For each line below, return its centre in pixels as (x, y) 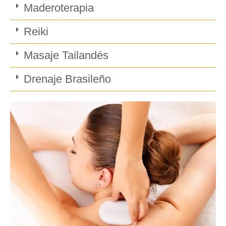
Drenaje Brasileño (67, 79)
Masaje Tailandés (66, 55)
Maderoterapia (59, 8)
